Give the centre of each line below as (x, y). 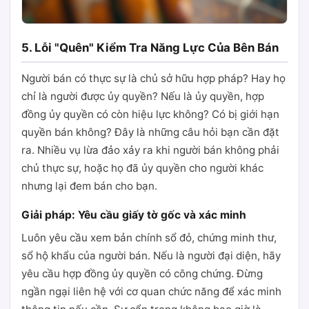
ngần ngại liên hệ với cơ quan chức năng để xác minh (151, 291)
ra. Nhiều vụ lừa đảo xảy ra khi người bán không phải (150, 150)
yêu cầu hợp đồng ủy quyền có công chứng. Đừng (142, 273)
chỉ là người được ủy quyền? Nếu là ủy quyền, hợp (143, 96)
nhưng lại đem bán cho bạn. (89, 186)
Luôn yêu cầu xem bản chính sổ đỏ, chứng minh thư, (149, 238)
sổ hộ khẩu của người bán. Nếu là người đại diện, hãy (151, 256)
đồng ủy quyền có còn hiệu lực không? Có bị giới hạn (150, 114)
